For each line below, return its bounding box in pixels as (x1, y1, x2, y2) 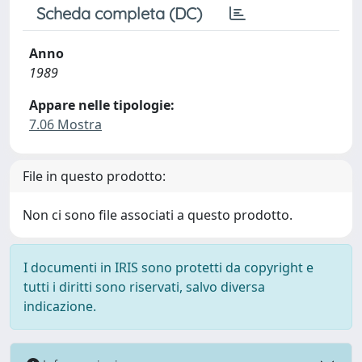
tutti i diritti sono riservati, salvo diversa (23, 278, 265, 296)
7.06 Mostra (29, 116, 102, 133)
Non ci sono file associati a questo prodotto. (23, 206, 293, 224)
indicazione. (23, 297, 96, 315)
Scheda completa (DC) (36, 3, 202, 23)
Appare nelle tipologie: (29, 96, 175, 114)
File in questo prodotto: (23, 167, 166, 185)
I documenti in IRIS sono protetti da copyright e (23, 259, 314, 276)
